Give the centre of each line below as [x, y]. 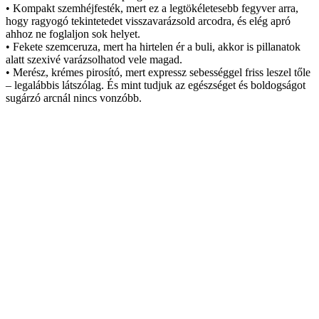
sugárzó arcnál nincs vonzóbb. [74, 98]
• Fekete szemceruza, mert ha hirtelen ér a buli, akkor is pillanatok [153, 47]
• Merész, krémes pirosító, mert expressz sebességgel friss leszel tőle [158, 73]
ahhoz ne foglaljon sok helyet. [73, 34]
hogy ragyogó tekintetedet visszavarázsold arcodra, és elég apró [148, 21]
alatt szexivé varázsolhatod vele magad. [94, 60]
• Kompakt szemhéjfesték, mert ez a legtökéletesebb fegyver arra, [152, 9]
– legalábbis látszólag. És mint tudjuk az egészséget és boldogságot [156, 85]
